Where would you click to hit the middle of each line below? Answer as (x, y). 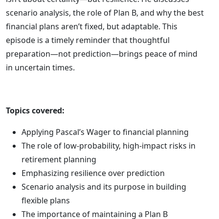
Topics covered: (35, 110)
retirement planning (59, 159)
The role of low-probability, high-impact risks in (109, 146)
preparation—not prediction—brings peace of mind (102, 54)
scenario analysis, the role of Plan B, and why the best (105, 13)
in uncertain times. (40, 67)
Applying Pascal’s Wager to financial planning (105, 132)
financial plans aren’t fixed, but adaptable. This (92, 26)
